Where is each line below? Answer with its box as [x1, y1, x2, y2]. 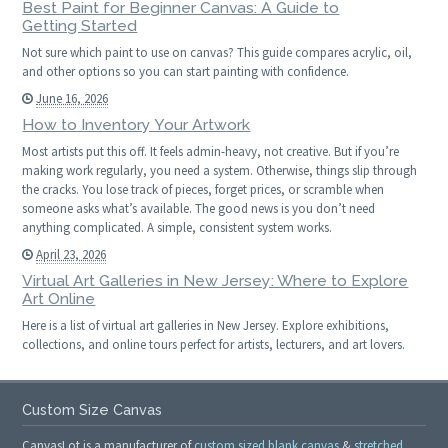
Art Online [22, 289, 96, 309]
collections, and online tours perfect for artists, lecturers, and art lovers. [22, 336, 406, 354]
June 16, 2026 [36, 90, 109, 108]
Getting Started [22, 16, 138, 36]
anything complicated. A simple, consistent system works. [22, 219, 333, 237]
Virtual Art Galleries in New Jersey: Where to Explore [22, 271, 409, 291]
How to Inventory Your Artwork [22, 115, 251, 135]
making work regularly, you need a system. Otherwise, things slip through [22, 162, 418, 180]
